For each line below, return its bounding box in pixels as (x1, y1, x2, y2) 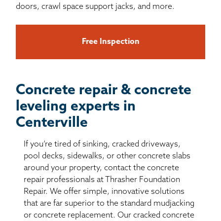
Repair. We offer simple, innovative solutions (24, 187, 184, 196)
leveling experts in (16, 100, 136, 114)
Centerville (16, 116, 88, 130)
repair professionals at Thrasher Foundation (24, 176, 180, 184)
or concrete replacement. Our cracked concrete (24, 211, 194, 220)
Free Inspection (81, 37, 140, 46)
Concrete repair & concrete (16, 83, 191, 98)
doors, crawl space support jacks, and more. (16, 2, 175, 11)
